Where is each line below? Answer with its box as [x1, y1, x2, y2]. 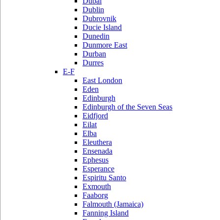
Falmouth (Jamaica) [82, 200, 143, 208]
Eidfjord [82, 111, 108, 120]
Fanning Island [82, 209, 129, 217]
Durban [82, 50, 106, 58]
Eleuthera [82, 138, 112, 146]
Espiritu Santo [82, 173, 126, 182]
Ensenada [82, 147, 112, 155]
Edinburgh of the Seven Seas [82, 103, 172, 111]
